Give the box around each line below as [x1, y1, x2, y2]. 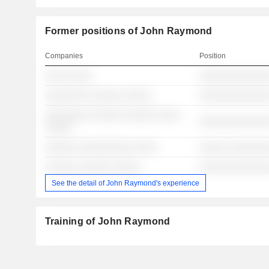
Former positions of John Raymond [44, 26, 213, 37]
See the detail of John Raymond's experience [51, 178, 199, 187]
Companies [44, 52, 83, 61]
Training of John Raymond [44, 216, 171, 227]
